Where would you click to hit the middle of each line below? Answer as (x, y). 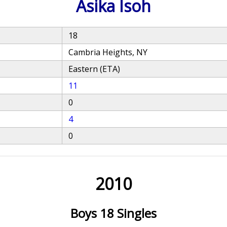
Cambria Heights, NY (108, 52)
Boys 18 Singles (113, 213)
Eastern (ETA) (94, 69)
